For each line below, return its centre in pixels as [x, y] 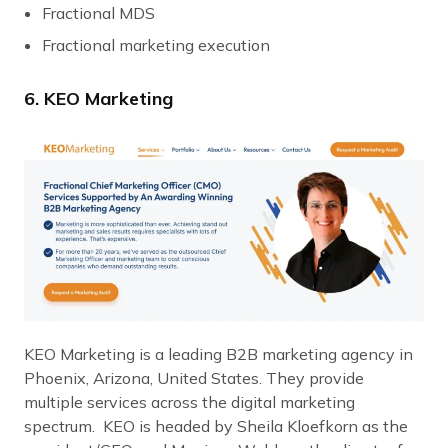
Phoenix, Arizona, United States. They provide [194, 377]
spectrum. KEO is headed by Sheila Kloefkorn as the [216, 425]
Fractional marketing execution [158, 44]
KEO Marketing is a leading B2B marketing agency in [218, 353]
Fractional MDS [98, 12]
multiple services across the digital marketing [189, 401]
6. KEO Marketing [98, 98]
